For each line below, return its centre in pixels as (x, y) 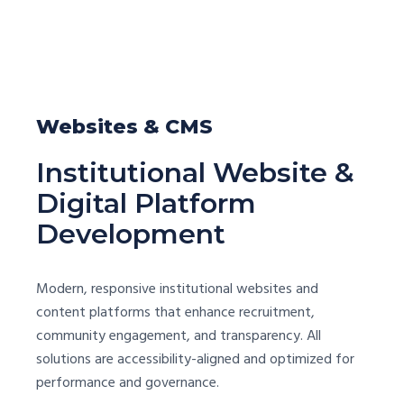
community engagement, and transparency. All (179, 336)
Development (131, 234)
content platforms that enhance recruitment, (175, 312)
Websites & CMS (124, 126)
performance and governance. (128, 383)
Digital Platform (146, 203)
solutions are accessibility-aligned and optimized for (195, 359)
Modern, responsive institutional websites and (177, 289)
